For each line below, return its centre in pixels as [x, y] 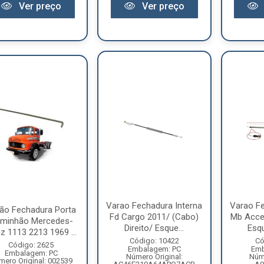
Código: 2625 [31, 245]
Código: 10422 [154, 241]
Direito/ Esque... [154, 228]
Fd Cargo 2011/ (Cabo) [154, 217]
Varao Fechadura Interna [154, 206]
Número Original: [154, 257]
